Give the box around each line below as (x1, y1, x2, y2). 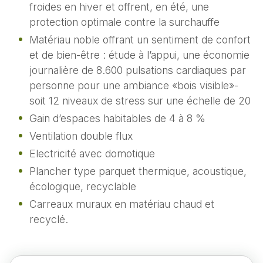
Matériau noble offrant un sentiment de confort (29, 33, 251, 46)
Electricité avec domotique (29, 147, 155, 160)
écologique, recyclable (29, 180, 136, 193)
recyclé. (29, 213, 68, 225)
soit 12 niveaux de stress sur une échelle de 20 (29, 94, 251, 107)
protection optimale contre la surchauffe (29, 15, 220, 28)
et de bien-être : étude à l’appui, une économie (29, 48, 249, 61)
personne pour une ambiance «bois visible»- (29, 79, 238, 92)
